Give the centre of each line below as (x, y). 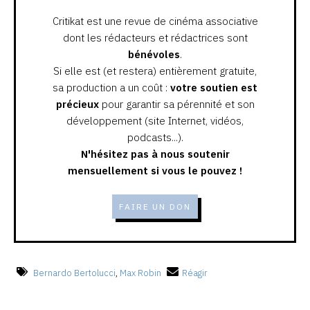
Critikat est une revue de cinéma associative (155, 21)
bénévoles (154, 54)
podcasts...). (155, 137)
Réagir (195, 273)
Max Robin (140, 273)
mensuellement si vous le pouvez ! (155, 170)
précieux (77, 104)
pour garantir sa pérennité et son (176, 104)
